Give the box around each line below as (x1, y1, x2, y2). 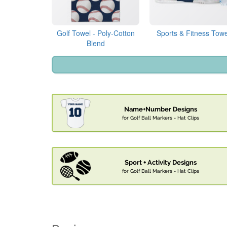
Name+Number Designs (124, 105, 197, 113)
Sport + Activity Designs (125, 159, 197, 167)
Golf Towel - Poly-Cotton (56, 28, 135, 39)
